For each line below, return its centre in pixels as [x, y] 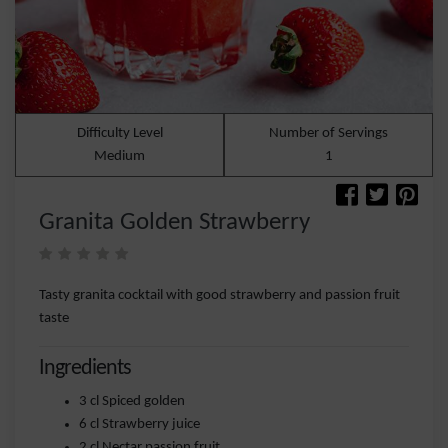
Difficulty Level [119, 133]
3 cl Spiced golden [132, 401]
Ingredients [85, 368]
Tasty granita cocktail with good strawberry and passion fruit [219, 295]
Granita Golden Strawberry [174, 222]
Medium [119, 156]
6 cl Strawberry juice [139, 424]
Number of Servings [328, 133]
